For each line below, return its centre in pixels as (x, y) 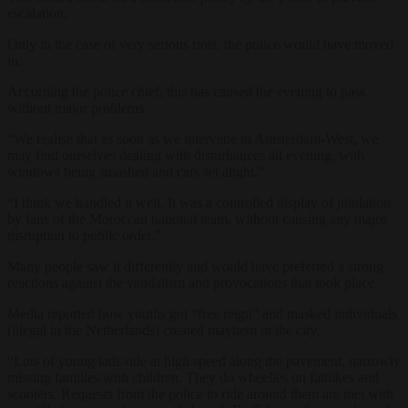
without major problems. (77, 107)
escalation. (37, 13)
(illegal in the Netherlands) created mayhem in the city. (163, 330)
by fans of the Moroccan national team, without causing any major (197, 219)
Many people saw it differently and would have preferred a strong (195, 266)
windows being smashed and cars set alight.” (136, 171)
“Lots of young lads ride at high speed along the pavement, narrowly (204, 361)
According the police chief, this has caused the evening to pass (186, 91)
